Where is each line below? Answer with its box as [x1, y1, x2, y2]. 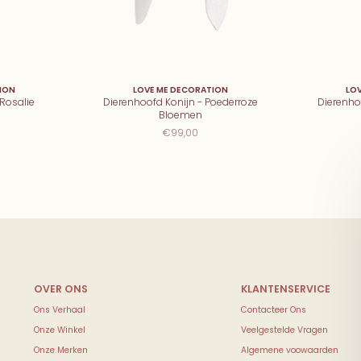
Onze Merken [33, 343, 88, 356]
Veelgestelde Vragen [240, 323, 328, 336]
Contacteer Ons [240, 303, 306, 316]
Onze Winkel [33, 323, 85, 336]
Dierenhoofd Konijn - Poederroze [103, 94, 258, 109]
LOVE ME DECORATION [133, 83, 228, 96]
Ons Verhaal [33, 303, 85, 316]
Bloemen [159, 107, 202, 122]
